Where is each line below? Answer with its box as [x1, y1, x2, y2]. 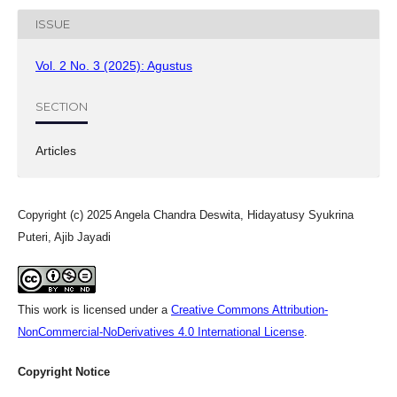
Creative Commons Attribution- [171, 302, 328, 316]
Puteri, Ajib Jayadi [18, 230, 111, 244]
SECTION [35, 99, 88, 114]
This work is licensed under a [18, 302, 171, 316]
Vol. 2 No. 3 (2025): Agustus [35, 58, 192, 73]
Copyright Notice [18, 364, 110, 378]
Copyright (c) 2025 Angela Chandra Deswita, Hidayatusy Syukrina [18, 207, 354, 222]
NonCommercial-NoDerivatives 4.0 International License [18, 324, 304, 339]
